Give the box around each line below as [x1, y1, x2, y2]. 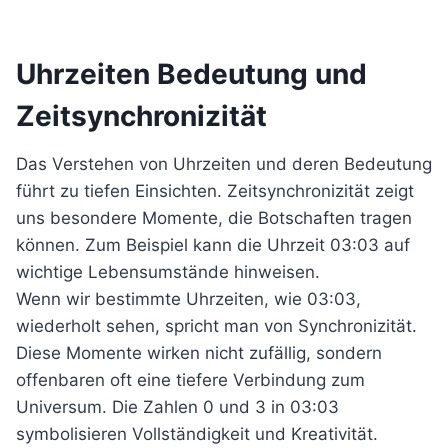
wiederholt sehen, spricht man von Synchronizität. [16, 316, 417, 336]
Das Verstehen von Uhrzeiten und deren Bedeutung [16, 154, 432, 174]
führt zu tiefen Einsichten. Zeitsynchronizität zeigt [16, 181, 414, 201]
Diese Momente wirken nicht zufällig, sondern [16, 343, 382, 363]
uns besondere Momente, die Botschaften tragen [16, 208, 412, 228]
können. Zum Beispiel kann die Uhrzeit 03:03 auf [16, 235, 410, 255]
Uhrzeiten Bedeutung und [16, 57, 367, 91]
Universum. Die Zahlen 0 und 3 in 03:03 [16, 397, 339, 417]
